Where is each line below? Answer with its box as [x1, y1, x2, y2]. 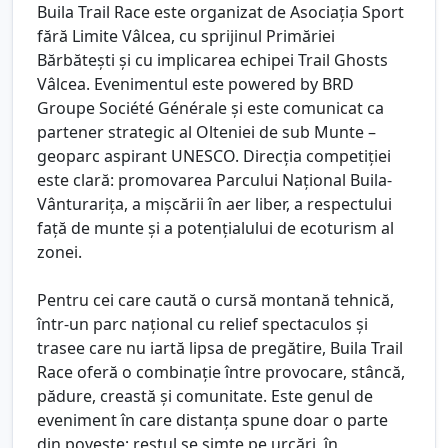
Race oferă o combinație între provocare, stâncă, [37, 360, 405, 383]
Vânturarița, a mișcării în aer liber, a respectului [37, 192, 392, 215]
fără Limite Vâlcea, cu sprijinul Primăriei [37, 24, 335, 47]
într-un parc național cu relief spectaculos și [37, 312, 368, 335]
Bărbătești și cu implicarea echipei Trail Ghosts [37, 48, 388, 71]
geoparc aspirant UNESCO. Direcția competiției [37, 144, 391, 167]
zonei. [37, 240, 82, 263]
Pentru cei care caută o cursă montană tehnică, [37, 288, 394, 311]
